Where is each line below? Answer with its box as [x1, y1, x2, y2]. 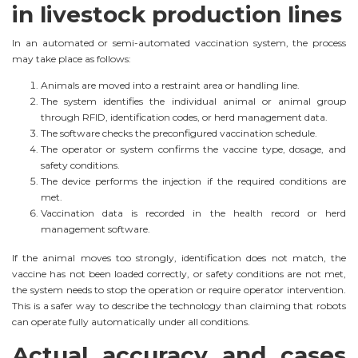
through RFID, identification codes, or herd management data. [41, 111, 328, 124]
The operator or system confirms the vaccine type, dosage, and [41, 143, 346, 156]
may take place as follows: [12, 53, 131, 66]
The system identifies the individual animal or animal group [41, 95, 346, 108]
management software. [41, 223, 150, 236]
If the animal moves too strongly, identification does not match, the [12, 252, 346, 265]
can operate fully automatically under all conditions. [12, 316, 250, 328]
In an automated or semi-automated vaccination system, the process [12, 37, 346, 50]
